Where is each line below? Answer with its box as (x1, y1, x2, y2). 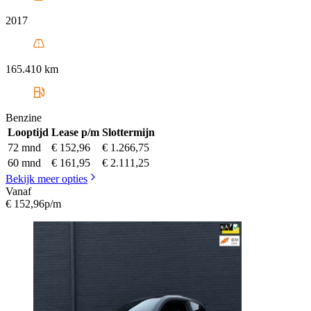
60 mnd (8, 157, 41, 169)
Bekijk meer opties (6, 173, 87, 185)
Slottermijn (102, 126, 155, 139)
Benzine (6, 112, 42, 124)
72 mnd (8, 142, 41, 154)
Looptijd (8, 126, 49, 139)
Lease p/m (51, 126, 99, 139)
